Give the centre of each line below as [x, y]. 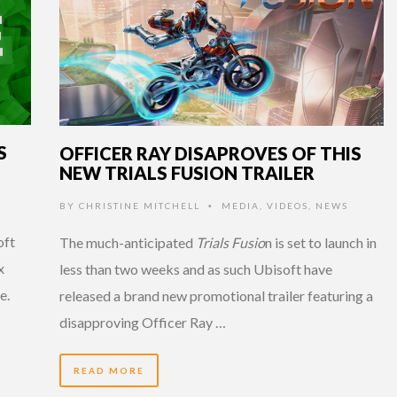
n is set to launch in [321, 242]
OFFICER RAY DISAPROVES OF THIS [210, 153]
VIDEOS [288, 205]
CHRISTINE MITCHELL [140, 205]
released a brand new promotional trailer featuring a [216, 295]
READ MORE [109, 370]
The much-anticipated [128, 242]
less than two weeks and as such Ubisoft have [196, 269]
